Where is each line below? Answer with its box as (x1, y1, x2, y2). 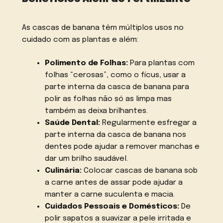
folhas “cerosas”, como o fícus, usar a (44, 71, 186, 80)
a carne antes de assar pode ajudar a (44, 179, 183, 187)
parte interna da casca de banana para (44, 83, 189, 92)
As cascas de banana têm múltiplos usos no (22, 24, 184, 32)
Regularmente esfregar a (100, 119, 197, 127)
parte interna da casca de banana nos (44, 131, 186, 139)
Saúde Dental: (44, 119, 100, 127)
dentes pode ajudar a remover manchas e (44, 143, 200, 151)
